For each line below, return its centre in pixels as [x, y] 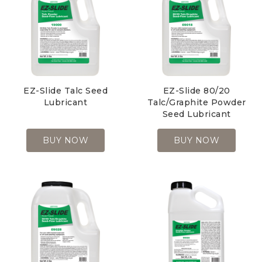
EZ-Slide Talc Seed [65, 91]
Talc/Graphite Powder [196, 103]
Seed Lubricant [196, 114]
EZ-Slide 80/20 [196, 91]
